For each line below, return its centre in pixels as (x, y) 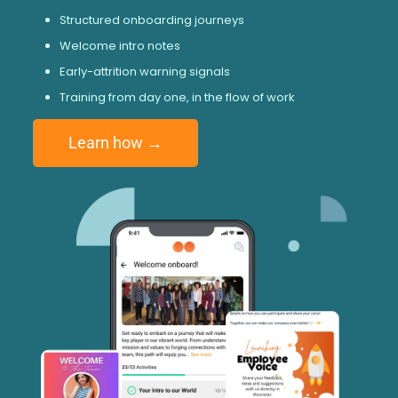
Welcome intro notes (119, 45)
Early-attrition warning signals (144, 71)
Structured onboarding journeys (151, 20)
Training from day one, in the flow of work (177, 97)
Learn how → (115, 142)
